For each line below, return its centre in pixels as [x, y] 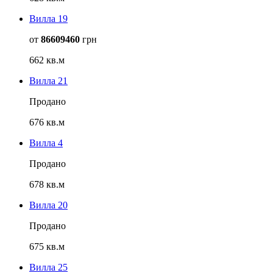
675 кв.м [47, 247]
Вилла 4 [46, 143]
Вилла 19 [48, 19]
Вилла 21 [48, 81]
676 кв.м [47, 122]
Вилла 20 [48, 205]
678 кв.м [47, 185]
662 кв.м [47, 60]
